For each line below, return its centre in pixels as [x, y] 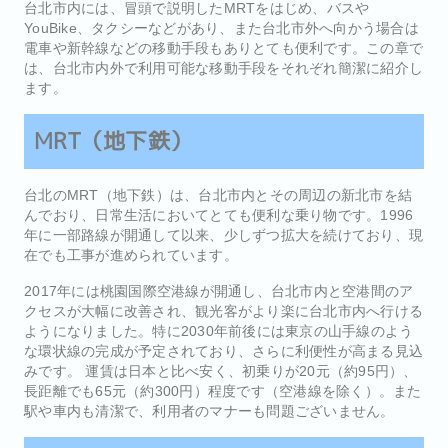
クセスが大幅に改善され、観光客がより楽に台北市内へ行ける [223, 310]
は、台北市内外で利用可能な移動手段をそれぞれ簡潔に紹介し [223, 67]
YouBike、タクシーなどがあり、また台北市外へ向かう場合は [221, 27]
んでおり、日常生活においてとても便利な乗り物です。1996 [219, 214]
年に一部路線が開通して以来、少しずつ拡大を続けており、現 [223, 234]
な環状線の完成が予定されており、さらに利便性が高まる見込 [223, 350]
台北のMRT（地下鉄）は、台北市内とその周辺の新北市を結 [218, 194]
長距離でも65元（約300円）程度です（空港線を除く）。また [223, 390]
